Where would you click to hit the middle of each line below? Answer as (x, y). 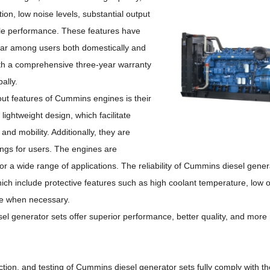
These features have (101, 30)
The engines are (85, 149)
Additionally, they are (90, 132)
